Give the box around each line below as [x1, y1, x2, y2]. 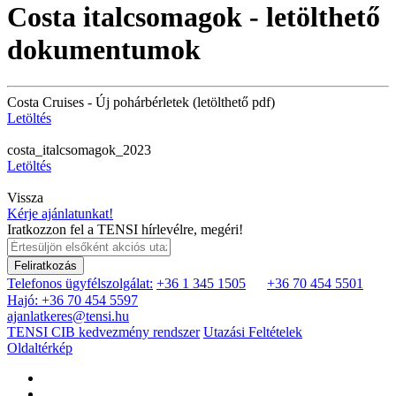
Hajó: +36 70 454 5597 [7, 292, 138, 308]
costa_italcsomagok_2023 [7, 141, 151, 157]
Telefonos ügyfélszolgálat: [7, 275, 153, 291]
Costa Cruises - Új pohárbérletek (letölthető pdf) [7, 94, 275, 110]
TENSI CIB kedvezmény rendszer [7, 324, 200, 339]
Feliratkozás [14, 258, 77, 272]
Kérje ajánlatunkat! [7, 205, 113, 221]
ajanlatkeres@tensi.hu [7, 308, 129, 324]
